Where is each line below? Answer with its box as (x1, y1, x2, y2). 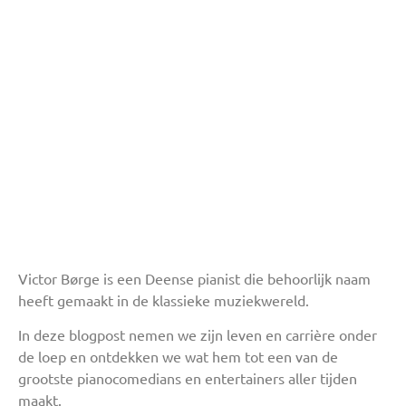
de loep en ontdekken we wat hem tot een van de (18, 347, 338, 366)
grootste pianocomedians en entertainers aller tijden (18, 369, 357, 388)
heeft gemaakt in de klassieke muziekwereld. (18, 291, 309, 309)
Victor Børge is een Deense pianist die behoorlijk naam (18, 269, 371, 287)
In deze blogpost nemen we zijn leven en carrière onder (18, 325, 377, 344)
